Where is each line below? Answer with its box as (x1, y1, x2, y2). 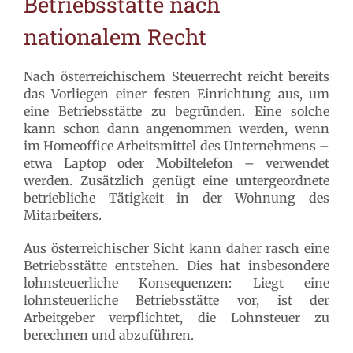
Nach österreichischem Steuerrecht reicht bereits (23, 69, 330, 85)
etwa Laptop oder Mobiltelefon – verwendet (23, 155, 330, 172)
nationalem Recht (23, 22, 206, 51)
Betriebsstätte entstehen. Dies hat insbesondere (23, 258, 330, 274)
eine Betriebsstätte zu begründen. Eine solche (23, 103, 330, 120)
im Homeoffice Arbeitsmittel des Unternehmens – (23, 138, 330, 154)
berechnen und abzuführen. (23, 327, 194, 344)
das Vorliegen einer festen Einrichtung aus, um (23, 86, 330, 102)
